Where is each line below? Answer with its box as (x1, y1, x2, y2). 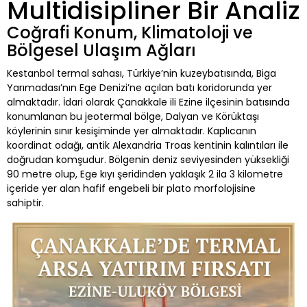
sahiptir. (7, 195, 52, 210)
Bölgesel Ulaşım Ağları (7, 38, 196, 62)
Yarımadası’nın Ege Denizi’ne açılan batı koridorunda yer (7, 80, 272, 95)
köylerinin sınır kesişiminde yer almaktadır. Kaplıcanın (7, 123, 256, 138)
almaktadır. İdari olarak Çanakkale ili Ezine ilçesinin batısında (7, 95, 290, 109)
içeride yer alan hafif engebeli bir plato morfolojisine (7, 181, 256, 195)
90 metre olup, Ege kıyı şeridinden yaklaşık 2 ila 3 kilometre (7, 167, 283, 181)
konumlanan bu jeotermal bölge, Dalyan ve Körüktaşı (7, 109, 259, 123)
